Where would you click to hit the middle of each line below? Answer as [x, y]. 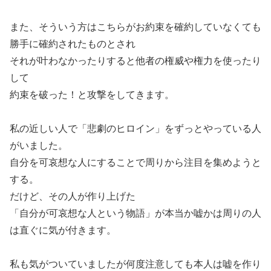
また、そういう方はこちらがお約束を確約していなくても [135, 27]
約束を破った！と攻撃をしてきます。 [92, 94]
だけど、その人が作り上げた [73, 196]
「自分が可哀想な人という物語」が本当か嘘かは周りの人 [135, 213]
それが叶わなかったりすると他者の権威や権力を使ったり [135, 60]
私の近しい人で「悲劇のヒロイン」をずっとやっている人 [135, 128]
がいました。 [39, 145]
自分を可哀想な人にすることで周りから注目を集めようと [135, 162]
